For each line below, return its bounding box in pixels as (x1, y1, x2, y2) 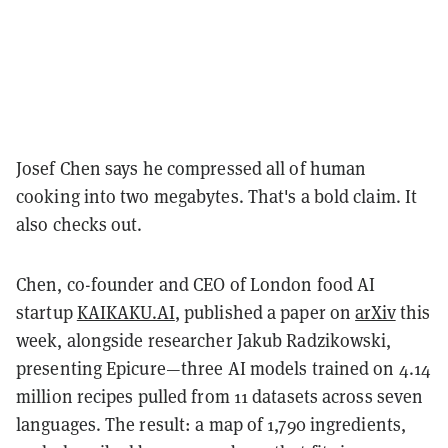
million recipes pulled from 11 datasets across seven (16, 384, 424, 408)
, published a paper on (174, 300, 356, 324)
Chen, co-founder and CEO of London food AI (16, 272, 376, 296)
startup (16, 300, 77, 324)
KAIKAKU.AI (76, 300, 175, 324)
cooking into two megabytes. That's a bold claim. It (16, 184, 418, 208)
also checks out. (16, 212, 143, 236)
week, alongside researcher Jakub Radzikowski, (16, 328, 392, 352)
